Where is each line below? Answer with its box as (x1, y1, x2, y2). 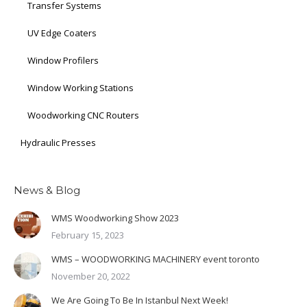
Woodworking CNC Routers (27, 108, 139, 121)
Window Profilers (27, 53, 99, 66)
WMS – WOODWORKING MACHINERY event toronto (51, 252, 260, 265)
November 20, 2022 (51, 269, 130, 282)
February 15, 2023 (51, 228, 124, 241)
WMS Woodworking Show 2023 (51, 211, 179, 224)
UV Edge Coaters (27, 26, 97, 39)
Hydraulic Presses (21, 136, 96, 149)
